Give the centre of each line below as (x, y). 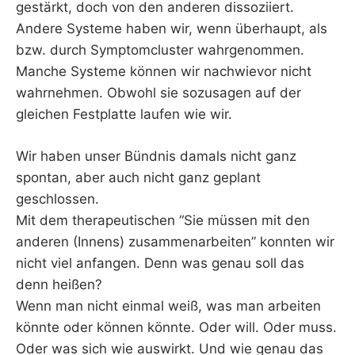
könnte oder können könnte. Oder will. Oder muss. (176, 327)
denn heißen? (59, 284)
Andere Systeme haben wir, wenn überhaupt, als (172, 29)
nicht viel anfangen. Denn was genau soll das (160, 263)
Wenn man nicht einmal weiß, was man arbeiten (168, 305)
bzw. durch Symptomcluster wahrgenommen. (160, 50)
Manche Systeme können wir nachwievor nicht (164, 72)
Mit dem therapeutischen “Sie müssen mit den (163, 220)
